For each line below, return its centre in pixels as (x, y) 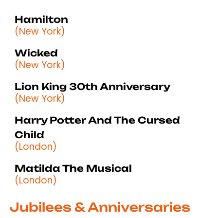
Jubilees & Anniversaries (100, 207)
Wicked (36, 53)
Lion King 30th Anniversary (92, 86)
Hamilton (41, 19)
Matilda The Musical (73, 168)
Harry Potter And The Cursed (97, 120)
